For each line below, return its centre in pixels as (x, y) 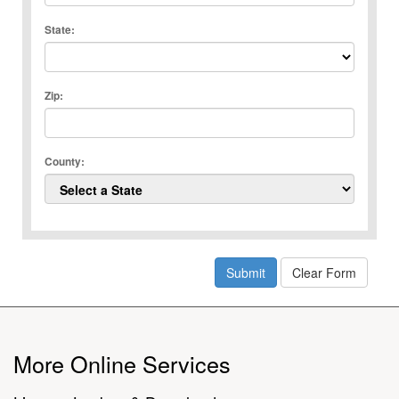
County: (65, 162)
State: (60, 30)
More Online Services (122, 363)
